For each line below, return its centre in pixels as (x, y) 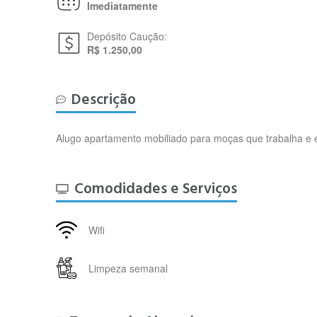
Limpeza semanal (128, 268)
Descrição (104, 99)
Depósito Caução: (127, 36)
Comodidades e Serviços (156, 189)
